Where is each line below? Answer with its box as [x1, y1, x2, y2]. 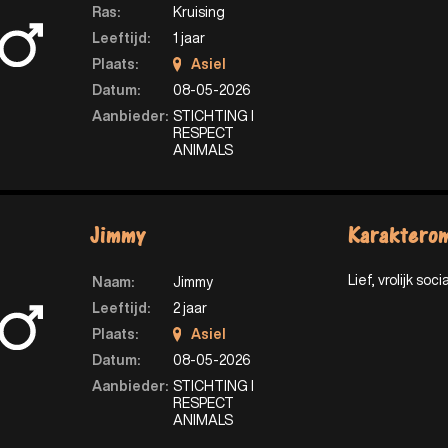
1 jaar [172, 31, 205, 46]
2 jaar [172, 301, 207, 316]
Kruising [172, 5, 225, 20]
